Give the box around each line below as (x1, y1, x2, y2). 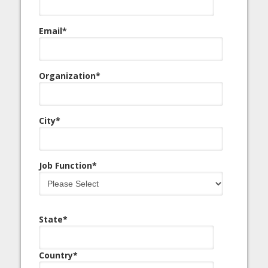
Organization (39, 70, 96, 81)
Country (39, 249, 73, 261)
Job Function (39, 160, 92, 171)
